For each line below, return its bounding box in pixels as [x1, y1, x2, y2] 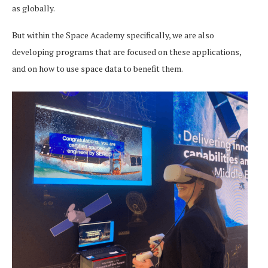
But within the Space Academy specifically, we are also [12, 29, 214, 41]
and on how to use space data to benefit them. [12, 63, 183, 75]
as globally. [12, 2, 55, 14]
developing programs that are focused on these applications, [12, 46, 241, 58]
